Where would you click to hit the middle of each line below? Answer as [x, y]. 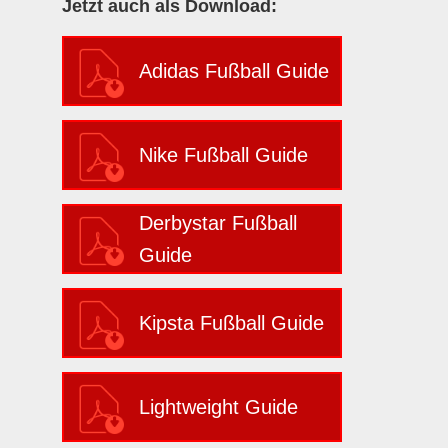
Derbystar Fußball [218, 222]
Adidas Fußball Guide [234, 70]
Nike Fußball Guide [223, 154]
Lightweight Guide [218, 406]
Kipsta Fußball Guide [231, 322]
